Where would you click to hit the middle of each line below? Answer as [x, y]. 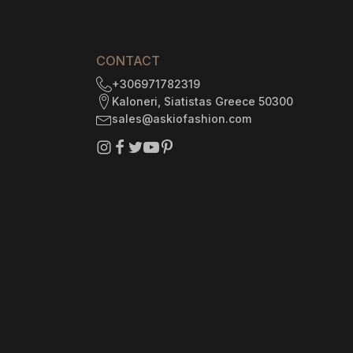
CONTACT [128, 61]
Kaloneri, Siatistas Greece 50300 [203, 102]
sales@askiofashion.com [182, 119]
